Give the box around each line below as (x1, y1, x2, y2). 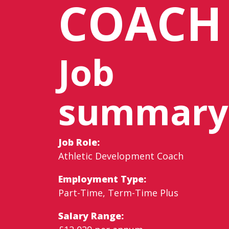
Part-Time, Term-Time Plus (58, 186, 178, 199)
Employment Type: (58, 172, 146, 185)
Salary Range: (58, 209, 124, 222)
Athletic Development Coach (58, 149, 184, 162)
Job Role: (58, 135, 100, 148)
